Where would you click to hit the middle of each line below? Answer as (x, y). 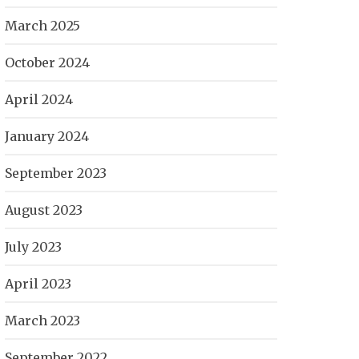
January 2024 (47, 136)
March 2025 (42, 26)
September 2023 (56, 173)
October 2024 (47, 63)
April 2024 (39, 99)
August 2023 (44, 210)
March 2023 (42, 321)
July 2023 (33, 247)
